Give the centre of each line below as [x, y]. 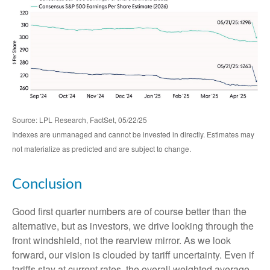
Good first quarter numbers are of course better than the [129, 212]
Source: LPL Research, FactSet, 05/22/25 [80, 120]
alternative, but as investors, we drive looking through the [133, 226]
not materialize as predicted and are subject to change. [102, 149]
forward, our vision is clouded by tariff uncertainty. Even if [133, 255]
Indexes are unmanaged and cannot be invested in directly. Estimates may [133, 134]
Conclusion [47, 185]
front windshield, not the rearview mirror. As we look [121, 240]
